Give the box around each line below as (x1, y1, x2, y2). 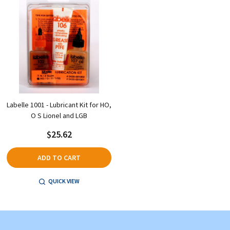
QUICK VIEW (48, 177, 80, 185)
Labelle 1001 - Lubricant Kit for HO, (7, 100, 111, 109)
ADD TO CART (37, 152, 81, 162)
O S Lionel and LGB (31, 110, 87, 120)
